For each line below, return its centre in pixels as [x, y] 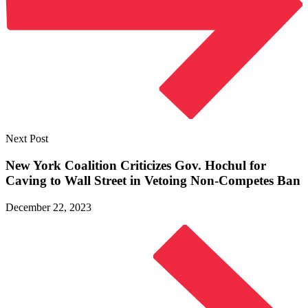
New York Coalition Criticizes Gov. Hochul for [136, 166]
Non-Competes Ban [245, 181]
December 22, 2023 [48, 207]
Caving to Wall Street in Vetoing [98, 181]
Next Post [27, 139]
